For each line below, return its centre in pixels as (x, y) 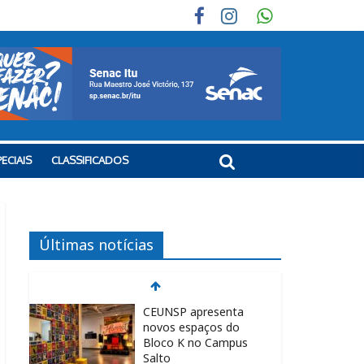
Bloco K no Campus (195, 342)
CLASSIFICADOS (90, 160)
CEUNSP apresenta (193, 312)
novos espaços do (191, 327)
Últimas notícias (96, 245)
